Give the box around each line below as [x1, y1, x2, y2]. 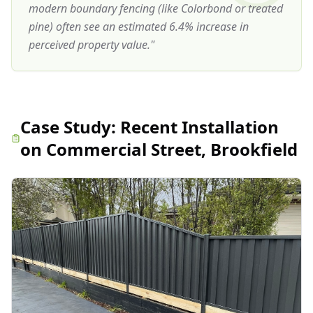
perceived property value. [29, 37, 150, 52]
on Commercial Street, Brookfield [20, 138, 298, 161]
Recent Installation [119, 115, 279, 138]
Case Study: [20, 115, 120, 138]
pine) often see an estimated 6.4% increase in [29, 19, 249, 34]
